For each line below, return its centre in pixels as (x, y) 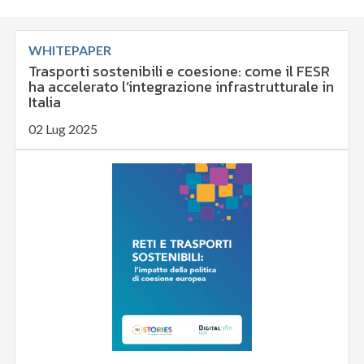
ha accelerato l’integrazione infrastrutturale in (182, 87)
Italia (45, 102)
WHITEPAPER (70, 50)
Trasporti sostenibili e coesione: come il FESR (180, 71)
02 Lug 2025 (63, 129)
